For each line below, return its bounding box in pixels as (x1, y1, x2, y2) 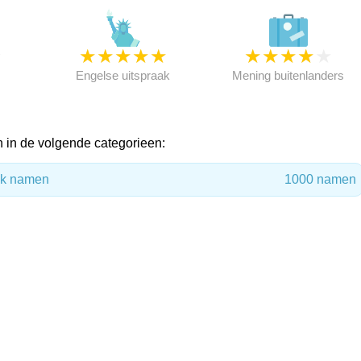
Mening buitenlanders (232, 68, 345, 82)
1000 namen (284, 172, 356, 186)
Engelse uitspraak (76, 68, 171, 82)
